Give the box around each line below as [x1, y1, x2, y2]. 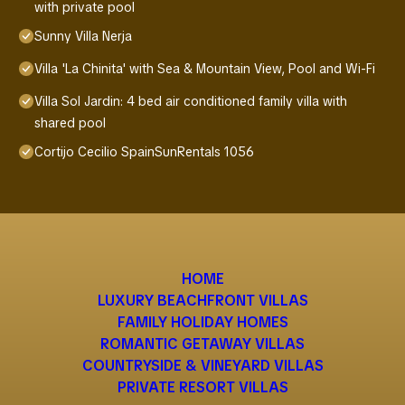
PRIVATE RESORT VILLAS [117, 378, 288, 398]
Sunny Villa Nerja [34, 28, 132, 45]
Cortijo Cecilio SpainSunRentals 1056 [34, 144, 254, 161]
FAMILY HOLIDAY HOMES [117, 313, 288, 333]
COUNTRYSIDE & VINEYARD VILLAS [81, 356, 324, 376]
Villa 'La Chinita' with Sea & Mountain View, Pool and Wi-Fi [34, 61, 375, 78]
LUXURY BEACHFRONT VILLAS [97, 291, 308, 311]
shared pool [34, 115, 106, 132]
